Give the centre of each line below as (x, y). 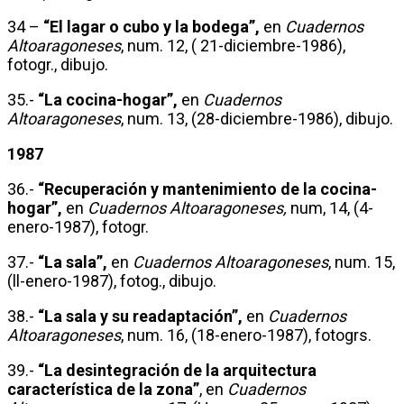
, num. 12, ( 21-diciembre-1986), (233, 45)
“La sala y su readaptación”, (140, 316)
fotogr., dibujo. (58, 64)
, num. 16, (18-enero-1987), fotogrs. (246, 335)
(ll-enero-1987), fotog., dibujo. (112, 280)
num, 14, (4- (330, 207)
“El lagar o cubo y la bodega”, (151, 26)
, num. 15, (362, 262)
